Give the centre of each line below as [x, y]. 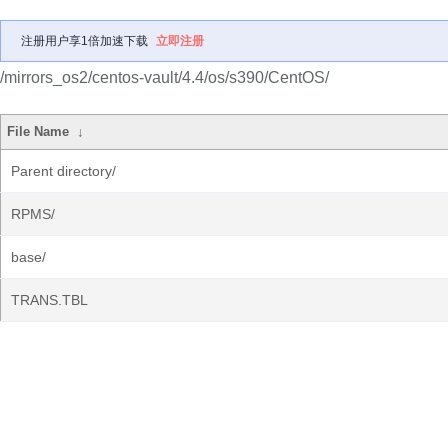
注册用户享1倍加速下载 [84, 41]
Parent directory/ [63, 171]
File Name [38, 131]
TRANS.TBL [49, 300]
